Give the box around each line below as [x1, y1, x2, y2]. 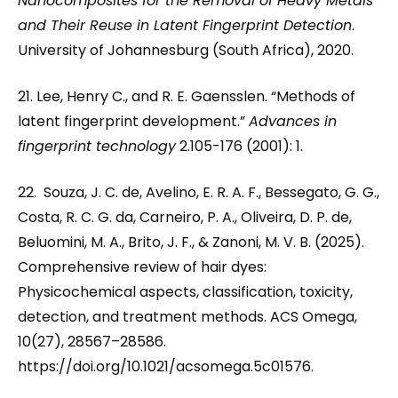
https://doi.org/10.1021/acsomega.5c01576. [18, 356, 314, 377]
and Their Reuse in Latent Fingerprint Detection [18, 15, 352, 36]
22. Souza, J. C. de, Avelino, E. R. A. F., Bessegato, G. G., [18, 182, 379, 203]
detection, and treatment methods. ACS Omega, [18, 306, 357, 327]
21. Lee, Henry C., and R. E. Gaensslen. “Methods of [18, 86, 355, 107]
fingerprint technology [18, 136, 176, 156]
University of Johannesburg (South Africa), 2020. [18, 40, 354, 60]
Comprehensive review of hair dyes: [18, 257, 267, 277]
